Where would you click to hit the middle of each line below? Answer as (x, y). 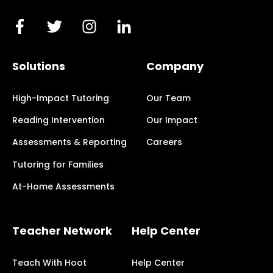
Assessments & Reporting (69, 142)
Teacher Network (62, 231)
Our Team (168, 98)
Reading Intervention (58, 120)
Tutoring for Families (58, 164)
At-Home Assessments (63, 186)
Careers (164, 142)
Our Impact (172, 120)
